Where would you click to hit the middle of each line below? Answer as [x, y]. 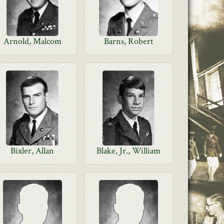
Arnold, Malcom [32, 41]
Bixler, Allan [32, 151]
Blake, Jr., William [129, 151]
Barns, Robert [128, 41]
